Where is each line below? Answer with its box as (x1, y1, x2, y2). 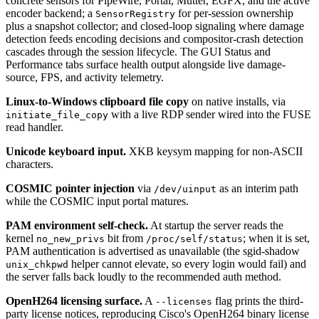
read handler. (6, 121, 63, 134)
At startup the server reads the (148, 219, 283, 232)
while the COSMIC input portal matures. (6, 195, 189, 208)
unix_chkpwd (6, 259, 68, 271)
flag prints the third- (212, 295, 303, 308)
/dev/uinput (154, 184, 216, 195)
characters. (6, 158, 53, 171)
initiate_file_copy (6, 110, 108, 121)
